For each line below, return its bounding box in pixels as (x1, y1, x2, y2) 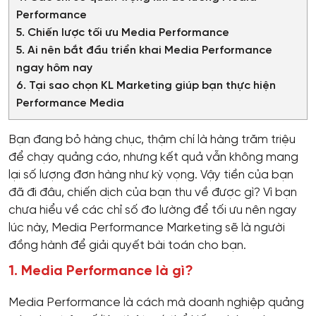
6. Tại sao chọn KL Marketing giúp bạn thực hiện (16, 80, 276, 92)
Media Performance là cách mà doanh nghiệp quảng (8, 296, 304, 310)
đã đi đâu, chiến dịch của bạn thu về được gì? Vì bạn (8, 186, 297, 200)
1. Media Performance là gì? (8, 264, 193, 279)
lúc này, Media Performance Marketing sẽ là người (8, 221, 285, 235)
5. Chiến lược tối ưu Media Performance (16, 27, 229, 39)
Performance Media (16, 97, 124, 110)
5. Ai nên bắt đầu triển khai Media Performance (16, 44, 272, 57)
